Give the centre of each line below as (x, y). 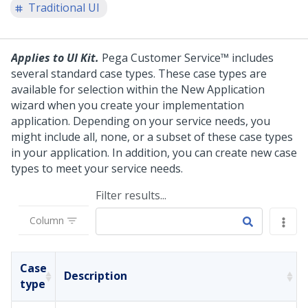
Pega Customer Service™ (165, 58)
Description (96, 276)
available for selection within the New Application (138, 89)
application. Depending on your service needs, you (141, 121)
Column (47, 220)
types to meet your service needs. (97, 168)
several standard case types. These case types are (139, 74)
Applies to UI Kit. (56, 58)
